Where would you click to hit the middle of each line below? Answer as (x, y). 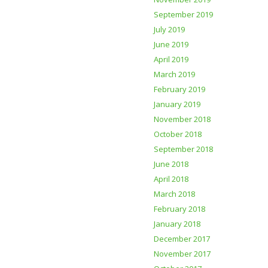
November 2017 (182, 254)
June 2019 (171, 44)
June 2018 (171, 164)
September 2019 (183, 14)
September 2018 (183, 149)
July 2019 (169, 29)
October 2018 (178, 134)
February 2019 (179, 89)
